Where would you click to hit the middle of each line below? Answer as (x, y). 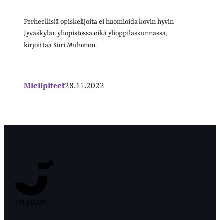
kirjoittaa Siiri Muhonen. (60, 45)
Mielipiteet (44, 85)
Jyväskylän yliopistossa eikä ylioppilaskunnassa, (96, 33)
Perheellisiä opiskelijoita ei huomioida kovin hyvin (99, 21)
